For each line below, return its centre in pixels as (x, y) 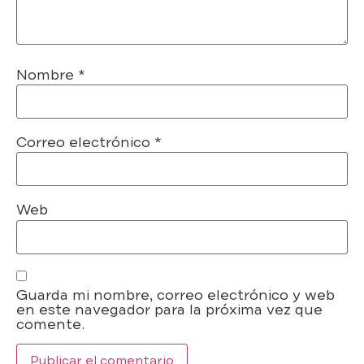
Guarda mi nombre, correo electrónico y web (175, 295)
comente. (50, 325)
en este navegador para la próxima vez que (169, 310)
